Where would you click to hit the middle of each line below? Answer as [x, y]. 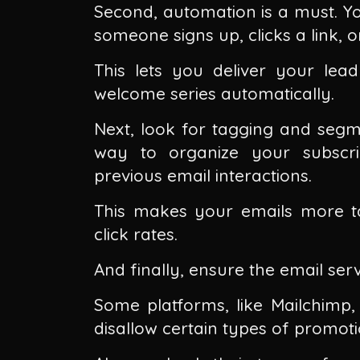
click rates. [135, 234]
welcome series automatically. [214, 93]
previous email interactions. [202, 175]
